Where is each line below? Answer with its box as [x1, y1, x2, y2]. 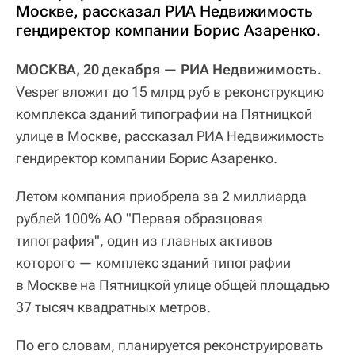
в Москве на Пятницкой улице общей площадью [16, 276, 330, 293]
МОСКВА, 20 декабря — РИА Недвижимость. [16, 60, 322, 78]
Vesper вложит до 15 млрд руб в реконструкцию [16, 82, 324, 100]
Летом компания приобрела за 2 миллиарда [16, 187, 307, 204]
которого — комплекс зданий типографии [16, 254, 291, 271]
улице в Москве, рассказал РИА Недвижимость [16, 127, 324, 144]
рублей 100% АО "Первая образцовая [16, 209, 263, 227]
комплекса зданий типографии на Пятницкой [16, 105, 312, 122]
